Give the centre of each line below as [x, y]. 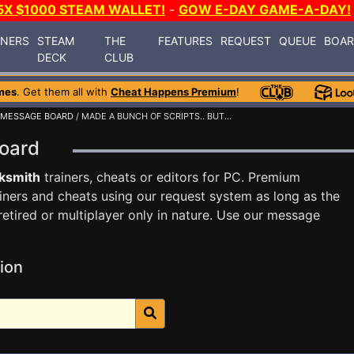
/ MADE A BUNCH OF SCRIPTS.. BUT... [153, 116]
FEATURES [186, 40]
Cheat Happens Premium [173, 92]
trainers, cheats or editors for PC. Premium [170, 177]
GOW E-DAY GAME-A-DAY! [265, 9]
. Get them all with [64, 92]
